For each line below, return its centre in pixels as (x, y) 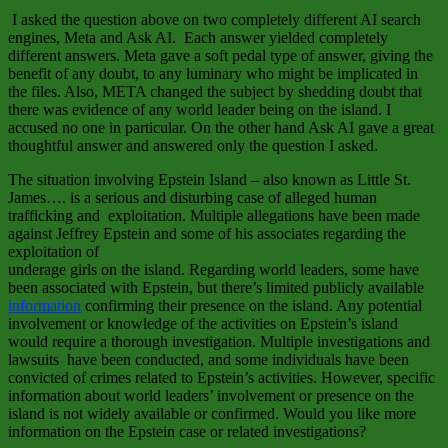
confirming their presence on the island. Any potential (251, 306)
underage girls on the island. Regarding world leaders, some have (213, 270)
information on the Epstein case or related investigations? (187, 432)
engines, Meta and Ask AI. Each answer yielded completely (198, 38)
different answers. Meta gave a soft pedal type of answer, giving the (220, 56)
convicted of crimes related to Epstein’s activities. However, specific (221, 378)
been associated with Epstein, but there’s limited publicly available (216, 288)
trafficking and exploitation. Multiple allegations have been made (214, 216)
